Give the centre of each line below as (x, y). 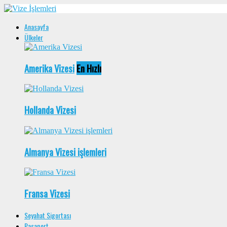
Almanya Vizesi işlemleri (65, 152)
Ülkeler (34, 37)
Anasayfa (36, 27)
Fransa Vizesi (47, 194)
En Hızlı (89, 68)
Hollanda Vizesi (50, 110)
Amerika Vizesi (49, 68)
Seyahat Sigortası (48, 215)
